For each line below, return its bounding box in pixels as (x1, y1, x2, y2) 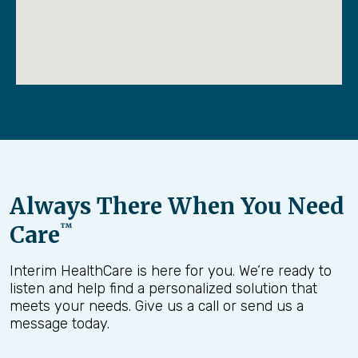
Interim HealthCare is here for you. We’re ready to (10, 261, 332, 280)
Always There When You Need (10, 191, 344, 221)
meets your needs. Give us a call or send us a (10, 296, 304, 315)
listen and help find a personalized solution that (10, 279, 317, 297)
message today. (10, 314, 109, 332)
